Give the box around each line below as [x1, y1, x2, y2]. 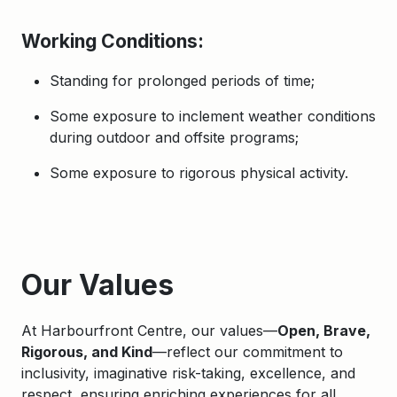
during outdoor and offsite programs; [50, 128, 299, 146]
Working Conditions [21, 29, 198, 52]
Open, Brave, [277, 322, 370, 339]
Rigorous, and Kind [21, 343, 152, 361]
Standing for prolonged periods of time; [50, 72, 315, 90]
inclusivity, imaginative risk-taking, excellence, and [21, 364, 355, 382]
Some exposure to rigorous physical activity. [50, 164, 348, 182]
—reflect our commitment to [152, 343, 343, 361]
